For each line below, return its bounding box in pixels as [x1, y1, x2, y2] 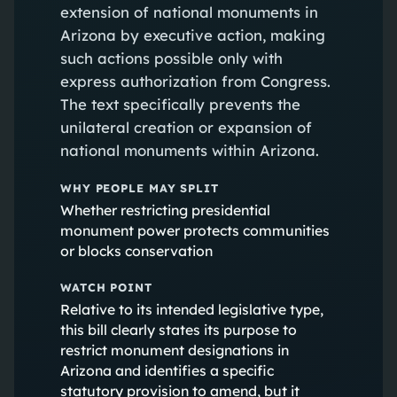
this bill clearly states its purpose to [59, 320, 297, 339]
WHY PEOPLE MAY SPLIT [59, 180, 219, 195]
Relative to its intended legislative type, [59, 300, 323, 318]
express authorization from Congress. [59, 71, 331, 90]
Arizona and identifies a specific [59, 361, 274, 379]
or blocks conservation [59, 241, 213, 260]
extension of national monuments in [59, 2, 318, 21]
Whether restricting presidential [59, 200, 270, 219]
